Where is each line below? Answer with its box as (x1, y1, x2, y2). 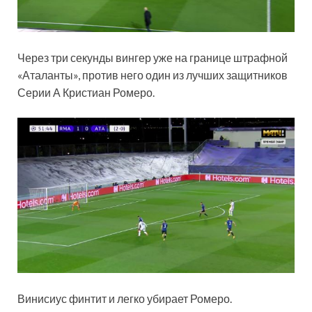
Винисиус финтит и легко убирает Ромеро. (17, 291, 232, 305)
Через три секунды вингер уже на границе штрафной (17, 50, 288, 64)
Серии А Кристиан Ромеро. (17, 85, 155, 99)
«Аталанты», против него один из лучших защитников (17, 68, 288, 81)
